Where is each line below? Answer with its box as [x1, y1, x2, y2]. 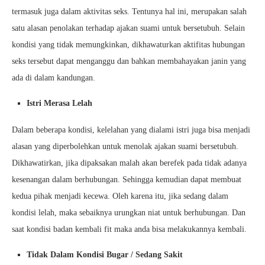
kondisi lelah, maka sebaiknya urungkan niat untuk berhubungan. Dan [12, 208, 245, 217]
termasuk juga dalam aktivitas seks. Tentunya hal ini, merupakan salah [12, 7, 247, 16]
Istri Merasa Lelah [27, 99, 92, 108]
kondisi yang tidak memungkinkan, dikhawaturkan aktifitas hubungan [12, 40, 245, 49]
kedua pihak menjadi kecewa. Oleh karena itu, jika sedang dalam [12, 192, 228, 201]
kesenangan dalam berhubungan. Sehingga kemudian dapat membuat [12, 175, 241, 184]
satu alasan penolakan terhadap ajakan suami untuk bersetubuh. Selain [12, 24, 245, 33]
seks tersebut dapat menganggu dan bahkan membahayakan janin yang [12, 57, 246, 66]
